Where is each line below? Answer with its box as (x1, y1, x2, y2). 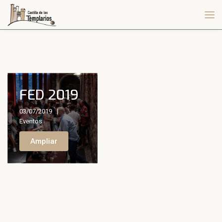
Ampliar (30, 137, 57, 146)
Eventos (19, 117, 42, 125)
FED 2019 (19, 86, 79, 105)
